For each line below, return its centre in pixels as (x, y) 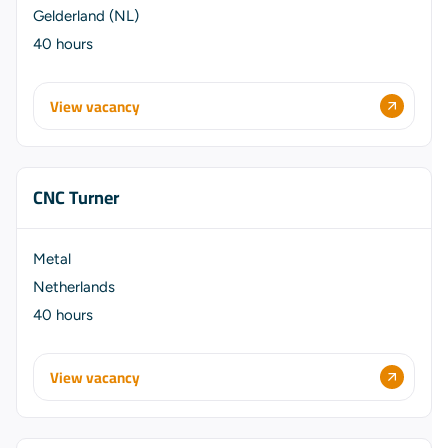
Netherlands (74, 287)
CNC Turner (76, 197)
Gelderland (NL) (86, 16)
